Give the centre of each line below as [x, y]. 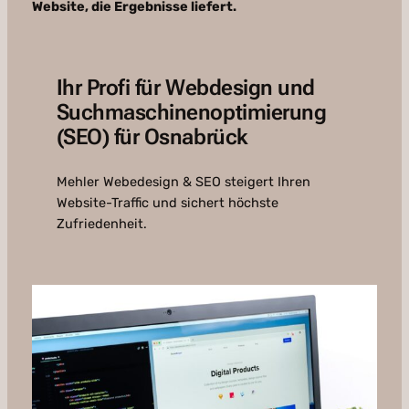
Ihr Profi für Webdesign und [185, 88]
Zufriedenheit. [101, 224]
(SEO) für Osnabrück [152, 137]
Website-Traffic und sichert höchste [167, 203]
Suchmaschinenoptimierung [191, 113]
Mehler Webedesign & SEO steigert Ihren [183, 182]
